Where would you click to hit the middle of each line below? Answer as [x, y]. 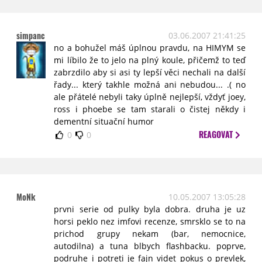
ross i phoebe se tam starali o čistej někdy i [150, 109]
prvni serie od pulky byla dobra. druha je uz [150, 209]
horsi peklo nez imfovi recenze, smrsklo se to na [150, 221]
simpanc [31, 35]
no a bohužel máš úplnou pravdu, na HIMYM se [150, 48]
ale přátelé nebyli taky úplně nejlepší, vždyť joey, [150, 97]
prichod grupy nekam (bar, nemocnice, [150, 234]
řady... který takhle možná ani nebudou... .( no [150, 85]
